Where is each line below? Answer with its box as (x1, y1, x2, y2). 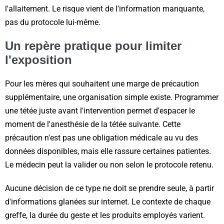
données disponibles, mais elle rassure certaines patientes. (5, 146, 211, 156)
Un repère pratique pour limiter (5, 38, 181, 52)
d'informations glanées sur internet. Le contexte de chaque (5, 196, 210, 206)
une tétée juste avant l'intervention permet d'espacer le (5, 105, 195, 115)
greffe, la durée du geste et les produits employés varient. (5, 210, 205, 220)
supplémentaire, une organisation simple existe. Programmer (5, 92, 218, 102)
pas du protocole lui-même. (5, 17, 100, 27)
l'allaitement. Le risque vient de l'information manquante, (5, 3, 204, 13)
